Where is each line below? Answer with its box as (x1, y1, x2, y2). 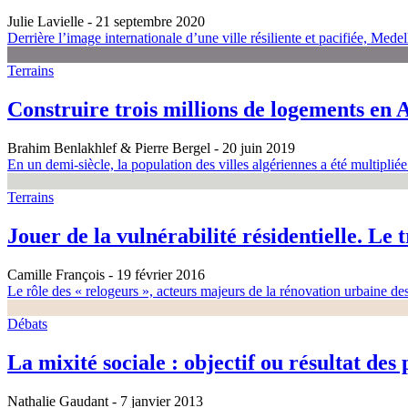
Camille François (7, 267, 105, 283)
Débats (7, 316, 47, 332)
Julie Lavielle (7, 14, 84, 30)
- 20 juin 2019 (210, 140, 295, 157)
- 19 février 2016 (105, 267, 205, 283)
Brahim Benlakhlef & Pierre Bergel (7, 140, 210, 157)
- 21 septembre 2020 (84, 14, 205, 30)
